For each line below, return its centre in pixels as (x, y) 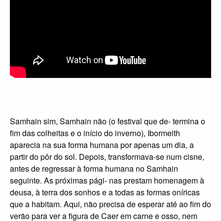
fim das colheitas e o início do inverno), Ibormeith (95, 133)
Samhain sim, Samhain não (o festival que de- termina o (108, 121)
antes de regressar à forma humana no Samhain (94, 168)
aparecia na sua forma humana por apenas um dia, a (102, 145)
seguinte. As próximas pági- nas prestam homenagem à (107, 180)
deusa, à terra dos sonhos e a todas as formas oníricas (105, 192)
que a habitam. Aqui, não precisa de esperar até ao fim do (110, 204)
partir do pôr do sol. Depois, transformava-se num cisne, (107, 157)
